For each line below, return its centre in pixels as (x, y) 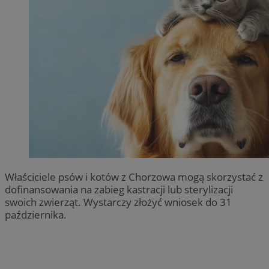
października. (36, 214)
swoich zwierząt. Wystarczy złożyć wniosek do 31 (118, 202)
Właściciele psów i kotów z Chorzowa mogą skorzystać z (134, 177)
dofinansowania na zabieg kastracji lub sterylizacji (119, 189)
